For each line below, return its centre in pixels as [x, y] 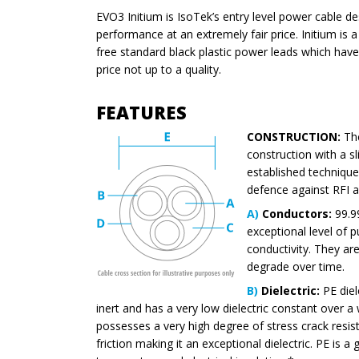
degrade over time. [295, 267]
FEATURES [141, 113]
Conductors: [295, 214]
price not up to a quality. [159, 70]
